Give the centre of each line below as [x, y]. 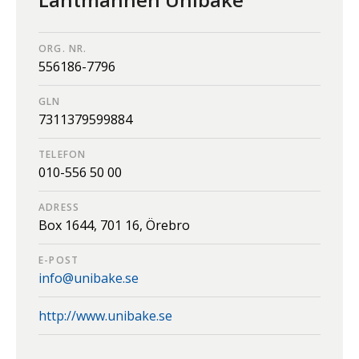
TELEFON [63, 155]
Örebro [168, 226]
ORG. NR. [63, 49]
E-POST [59, 260]
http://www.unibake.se [105, 316]
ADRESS [59, 208]
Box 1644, [69, 226]
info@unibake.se [89, 278]
